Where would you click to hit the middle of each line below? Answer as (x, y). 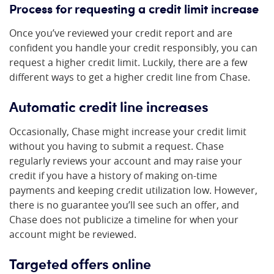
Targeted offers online (80, 263)
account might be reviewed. (73, 234)
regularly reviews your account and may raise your (126, 161)
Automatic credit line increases (109, 106)
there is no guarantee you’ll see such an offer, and (124, 205)
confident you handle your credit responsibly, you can (133, 48)
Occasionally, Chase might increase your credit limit (128, 131)
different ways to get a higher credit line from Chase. (130, 77)
